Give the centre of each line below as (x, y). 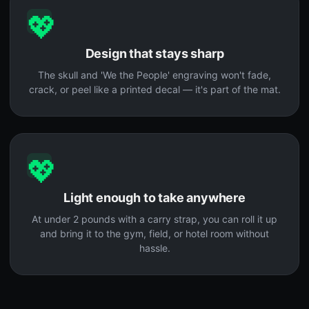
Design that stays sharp (154, 54)
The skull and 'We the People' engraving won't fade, (154, 75)
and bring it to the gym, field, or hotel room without (154, 234)
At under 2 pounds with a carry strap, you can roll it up (154, 219)
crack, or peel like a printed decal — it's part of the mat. (154, 90)
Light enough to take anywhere (154, 198)
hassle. (154, 248)
